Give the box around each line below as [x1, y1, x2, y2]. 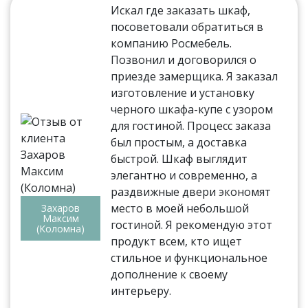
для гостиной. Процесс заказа [111, 118, 272, 134]
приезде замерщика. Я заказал [111, 69, 278, 85]
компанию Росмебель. [111, 36, 232, 52]
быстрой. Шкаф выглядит [111, 151, 248, 167]
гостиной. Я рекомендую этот [111, 217, 273, 233]
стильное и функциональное [111, 250, 268, 266]
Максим [42, 212, 79, 225]
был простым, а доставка [111, 135, 247, 151]
